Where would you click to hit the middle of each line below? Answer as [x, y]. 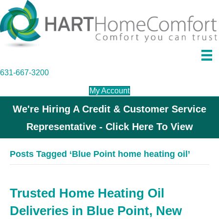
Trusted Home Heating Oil [87, 193]
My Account [109, 91]
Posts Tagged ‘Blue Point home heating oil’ [100, 154]
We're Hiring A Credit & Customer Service [109, 109]
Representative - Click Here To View [109, 127]
